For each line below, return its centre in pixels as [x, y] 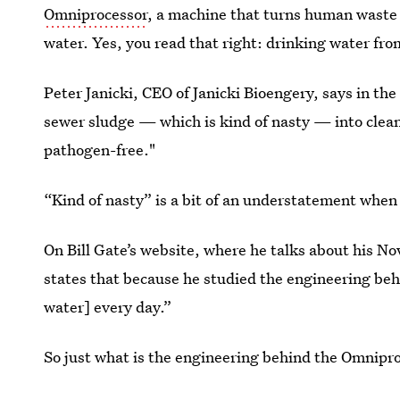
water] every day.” [108, 307]
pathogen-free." [100, 150]
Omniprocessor [96, 14]
